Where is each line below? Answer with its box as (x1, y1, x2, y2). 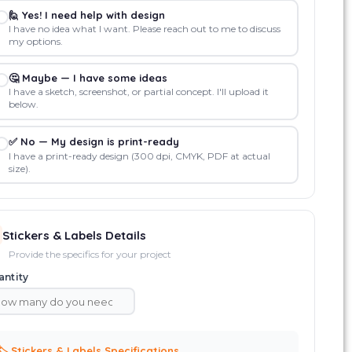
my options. (8, 35, 63, 47)
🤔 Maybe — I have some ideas (8, 71, 167, 84)
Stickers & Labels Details (2, 227, 147, 243)
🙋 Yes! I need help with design (8, 8, 165, 21)
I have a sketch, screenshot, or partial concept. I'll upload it (8, 86, 269, 97)
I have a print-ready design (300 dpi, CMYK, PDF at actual (8, 149, 270, 162)
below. (8, 98, 38, 110)
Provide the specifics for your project (9, 248, 172, 260)
